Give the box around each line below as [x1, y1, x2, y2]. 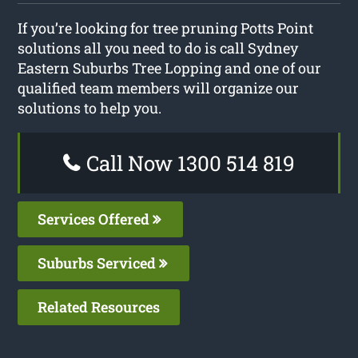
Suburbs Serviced [38, 253, 160, 272]
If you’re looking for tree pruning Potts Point [18, 18, 314, 38]
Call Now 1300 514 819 [82, 149, 295, 177]
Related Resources [38, 296, 161, 316]
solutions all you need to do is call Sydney [18, 38, 299, 58]
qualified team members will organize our [18, 78, 300, 97]
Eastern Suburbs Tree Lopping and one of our [18, 58, 322, 78]
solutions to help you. [18, 97, 162, 117]
